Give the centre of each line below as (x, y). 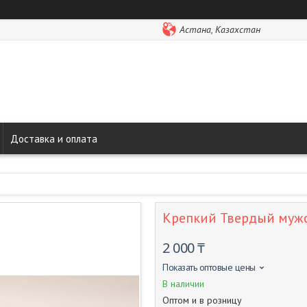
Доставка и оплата (54, 138)
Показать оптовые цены (209, 267)
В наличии (183, 284)
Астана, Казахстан (220, 29)
